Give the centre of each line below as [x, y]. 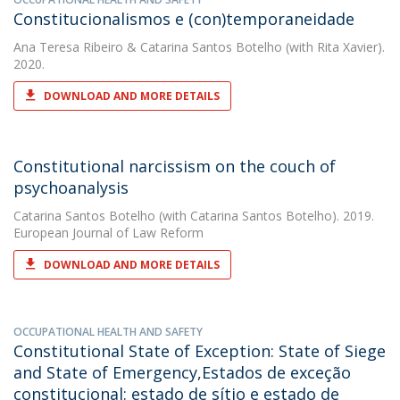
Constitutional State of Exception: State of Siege [200, 351]
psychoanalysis [71, 187]
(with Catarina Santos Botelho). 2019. [265, 216]
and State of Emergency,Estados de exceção [182, 372]
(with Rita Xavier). [333, 47]
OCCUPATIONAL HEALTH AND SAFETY [108, 332]
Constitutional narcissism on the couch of [175, 166]
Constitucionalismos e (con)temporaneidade [184, 19]
